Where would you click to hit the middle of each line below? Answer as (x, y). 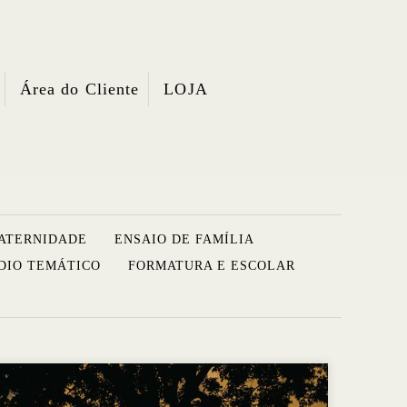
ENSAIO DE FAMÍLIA (184, 240)
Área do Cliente (79, 89)
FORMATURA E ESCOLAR (212, 266)
